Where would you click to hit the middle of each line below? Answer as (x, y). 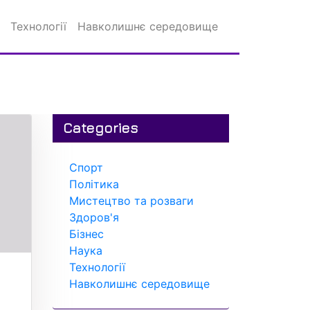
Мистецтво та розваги (131, 201)
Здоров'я (94, 217)
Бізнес (86, 234)
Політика (94, 184)
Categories (100, 128)
